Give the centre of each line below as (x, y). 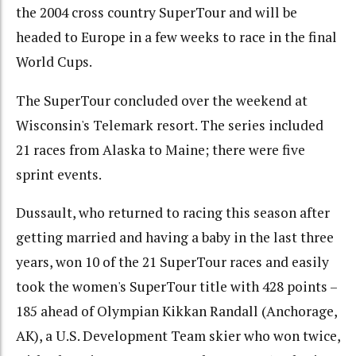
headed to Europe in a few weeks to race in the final (176, 37)
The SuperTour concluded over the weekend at (162, 100)
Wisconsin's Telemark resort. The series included (170, 125)
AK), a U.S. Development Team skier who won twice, (178, 336)
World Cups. (54, 62)
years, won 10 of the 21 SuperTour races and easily (172, 262)
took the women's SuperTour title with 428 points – (176, 287)
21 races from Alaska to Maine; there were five (161, 149)
